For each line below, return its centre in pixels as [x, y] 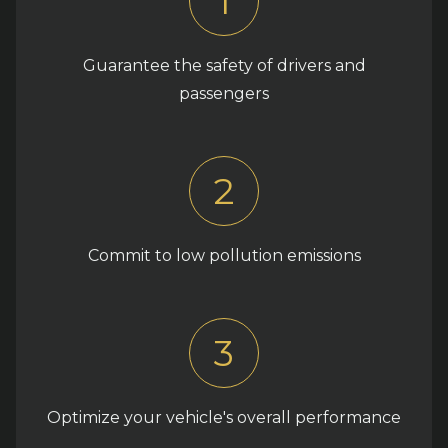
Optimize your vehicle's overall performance [224, 417]
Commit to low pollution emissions [224, 255]
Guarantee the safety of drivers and [224, 65]
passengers [224, 93]
